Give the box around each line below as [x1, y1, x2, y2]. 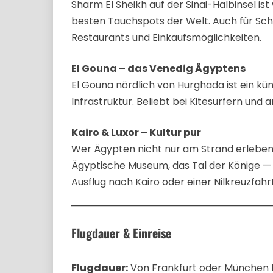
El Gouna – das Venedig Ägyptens [71, 61, 246, 76]
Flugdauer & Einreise [71, 224, 171, 243]
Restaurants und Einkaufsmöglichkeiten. [71, 30, 261, 44]
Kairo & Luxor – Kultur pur [71, 125, 201, 140]
